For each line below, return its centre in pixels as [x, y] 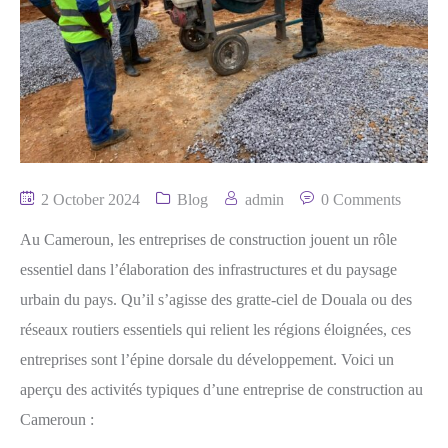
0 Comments [361, 199]
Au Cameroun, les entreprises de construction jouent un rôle [208, 239]
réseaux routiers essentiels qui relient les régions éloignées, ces [215, 329]
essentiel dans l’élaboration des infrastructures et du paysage [208, 269]
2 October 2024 [88, 199]
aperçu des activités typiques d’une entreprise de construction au [221, 389]
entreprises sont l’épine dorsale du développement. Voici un [207, 359]
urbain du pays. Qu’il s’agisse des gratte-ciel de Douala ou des [216, 299]
